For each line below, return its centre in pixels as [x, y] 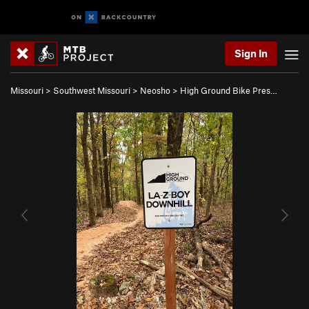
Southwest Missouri [92, 90]
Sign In [251, 53]
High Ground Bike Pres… [229, 90]
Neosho [155, 90]
